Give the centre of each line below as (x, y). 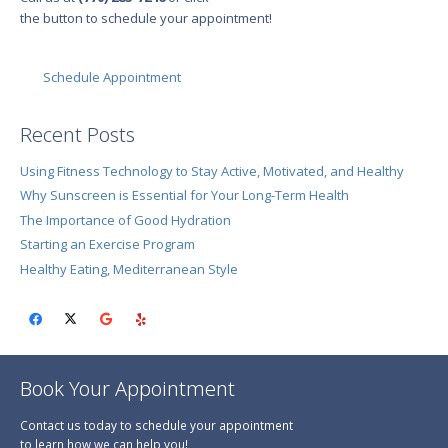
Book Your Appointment (127, 388)
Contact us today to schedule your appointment (156, 424)
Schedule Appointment (111, 76)
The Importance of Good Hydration (125, 219)
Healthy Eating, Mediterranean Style (128, 268)
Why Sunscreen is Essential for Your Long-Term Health (184, 195)
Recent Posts (77, 134)
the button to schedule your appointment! (145, 18)
